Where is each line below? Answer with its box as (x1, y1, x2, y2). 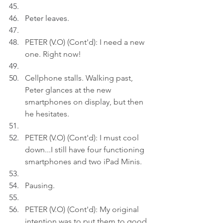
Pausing (25, 181, 53, 190)
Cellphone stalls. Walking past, (25, 73, 135, 83)
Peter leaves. (25, 13, 69, 23)
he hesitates (25, 109, 67, 118)
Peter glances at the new (25, 85, 113, 95)
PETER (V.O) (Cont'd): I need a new (25, 37, 146, 47)
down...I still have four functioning (25, 145, 146, 154)
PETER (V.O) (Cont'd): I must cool (25, 133, 141, 142)
